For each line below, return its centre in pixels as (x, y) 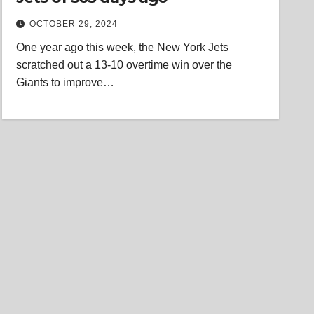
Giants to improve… (66, 82)
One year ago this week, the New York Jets (123, 47)
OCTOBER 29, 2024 (74, 24)
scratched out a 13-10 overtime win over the (124, 65)
